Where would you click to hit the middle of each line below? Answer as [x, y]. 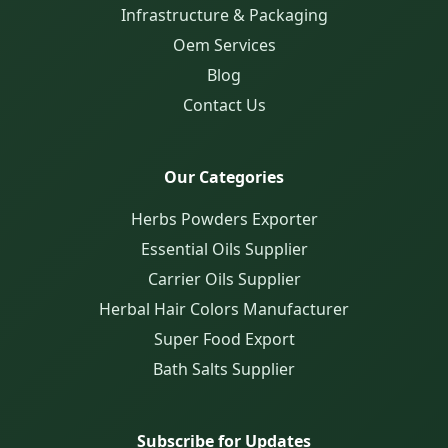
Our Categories [224, 177]
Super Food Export [224, 339]
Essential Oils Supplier [224, 249]
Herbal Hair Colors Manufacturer [224, 309]
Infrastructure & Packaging [224, 15]
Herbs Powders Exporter [224, 219]
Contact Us [224, 105]
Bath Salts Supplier [224, 369]
